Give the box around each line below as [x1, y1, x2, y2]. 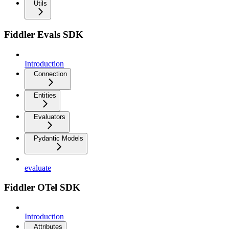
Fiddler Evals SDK [4, 29, 83, 40]
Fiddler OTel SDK [4, 182, 80, 193]
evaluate [25, 163, 51, 172]
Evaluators [34, 112, 65, 121]
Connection [34, 70, 67, 78]
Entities [34, 91, 56, 99]
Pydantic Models [34, 134, 83, 142]
